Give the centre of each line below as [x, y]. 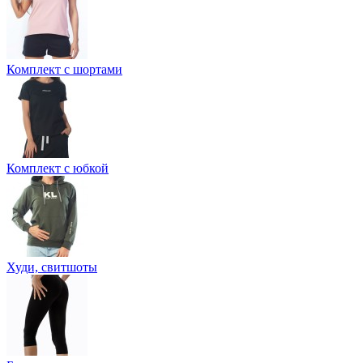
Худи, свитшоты [52, 267]
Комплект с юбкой [58, 168]
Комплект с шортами [64, 69]
